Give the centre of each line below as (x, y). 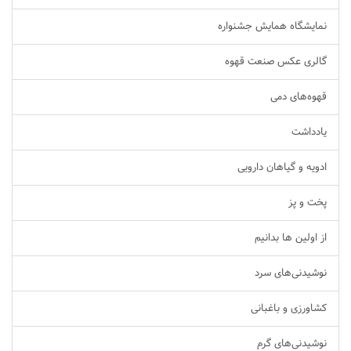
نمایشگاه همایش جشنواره (272, 27)
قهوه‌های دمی (299, 97)
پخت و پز (308, 203)
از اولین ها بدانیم (291, 238)
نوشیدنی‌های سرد (291, 273)
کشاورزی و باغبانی (289, 309)
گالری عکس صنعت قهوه (276, 62)
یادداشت (309, 132)
